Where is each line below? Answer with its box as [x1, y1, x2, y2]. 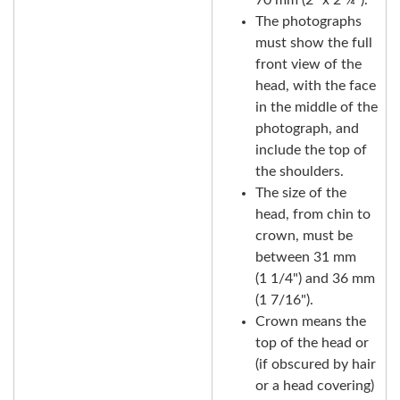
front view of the [255, 56, 362, 71]
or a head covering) [255, 378, 374, 393]
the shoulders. [255, 163, 344, 179]
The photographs [255, 13, 362, 29]
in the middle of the [255, 99, 378, 114]
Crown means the [255, 313, 366, 329]
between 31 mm [255, 249, 356, 264]
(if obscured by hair [255, 356, 376, 371]
